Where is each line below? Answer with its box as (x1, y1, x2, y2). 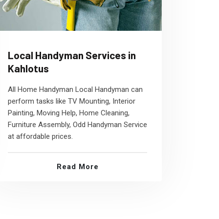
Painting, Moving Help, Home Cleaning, (8, 109, 130, 117)
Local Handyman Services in (8, 49, 136, 61)
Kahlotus (8, 62, 49, 74)
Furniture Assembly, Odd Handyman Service (8, 120, 147, 129)
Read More (56, 162, 99, 171)
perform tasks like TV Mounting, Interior (8, 97, 135, 106)
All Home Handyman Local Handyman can (8, 85, 143, 94)
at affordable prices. (8, 132, 73, 141)
